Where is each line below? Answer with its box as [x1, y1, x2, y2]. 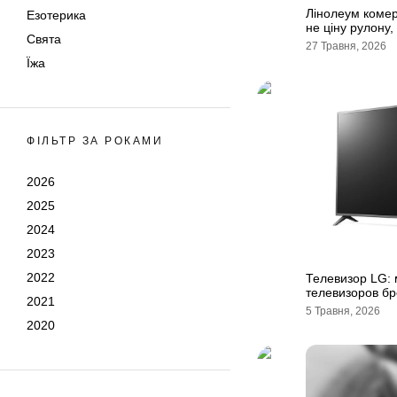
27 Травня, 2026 [306, 40, 386, 52]
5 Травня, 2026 [306, 305, 380, 317]
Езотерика [27, 8, 86, 22]
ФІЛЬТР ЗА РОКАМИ [27, 135, 163, 147]
